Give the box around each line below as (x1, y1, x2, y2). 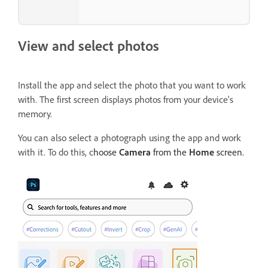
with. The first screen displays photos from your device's (18, 93, 233, 106)
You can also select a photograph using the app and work (18, 132, 240, 144)
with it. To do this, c (18, 146, 93, 159)
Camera (119, 146, 151, 159)
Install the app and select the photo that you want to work (18, 79, 245, 92)
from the (151, 146, 189, 159)
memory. (18, 108, 52, 120)
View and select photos (18, 36, 159, 55)
